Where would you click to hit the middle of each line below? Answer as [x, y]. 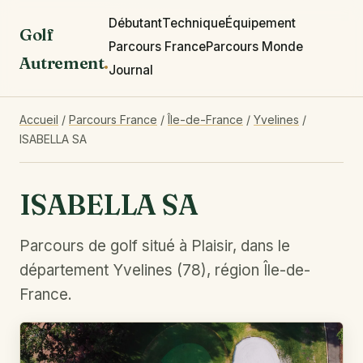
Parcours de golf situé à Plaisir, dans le [155, 246]
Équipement [260, 23]
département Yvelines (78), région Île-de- [165, 270]
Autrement [62, 62]
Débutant [135, 23]
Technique [193, 23]
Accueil [39, 120]
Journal [130, 70]
